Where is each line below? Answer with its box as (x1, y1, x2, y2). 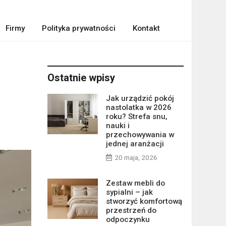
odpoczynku (105, 215, 150, 224)
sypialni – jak (105, 188, 153, 197)
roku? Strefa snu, (105, 112, 167, 121)
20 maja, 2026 (114, 153, 157, 161)
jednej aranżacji (105, 139, 164, 148)
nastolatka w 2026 (105, 103, 172, 112)
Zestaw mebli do (105, 179, 165, 188)
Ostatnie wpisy (47, 72, 115, 84)
